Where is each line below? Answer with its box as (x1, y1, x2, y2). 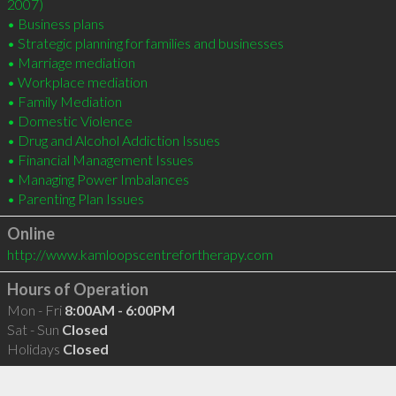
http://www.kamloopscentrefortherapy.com (6, 246, 273, 263)
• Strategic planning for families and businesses (6, 34, 284, 51)
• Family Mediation (6, 93, 122, 110)
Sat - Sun (6, 321, 62, 338)
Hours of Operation (6, 279, 148, 299)
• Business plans (6, 15, 107, 32)
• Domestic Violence (6, 112, 133, 129)
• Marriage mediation (6, 54, 135, 71)
